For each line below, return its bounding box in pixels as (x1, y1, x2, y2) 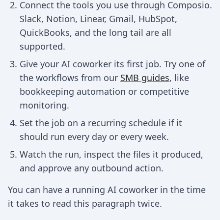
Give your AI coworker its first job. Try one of (20, 58, 205, 70)
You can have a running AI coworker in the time (8, 184, 206, 195)
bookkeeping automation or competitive (20, 85, 189, 97)
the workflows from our (20, 72, 120, 83)
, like (169, 72, 189, 83)
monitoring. (20, 99, 69, 111)
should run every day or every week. (20, 131, 169, 142)
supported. (20, 40, 65, 52)
